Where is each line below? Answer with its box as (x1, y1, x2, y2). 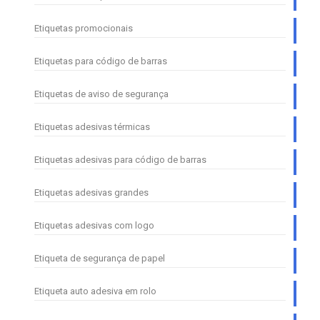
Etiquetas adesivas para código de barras (34, 154, 206, 166)
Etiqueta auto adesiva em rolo (34, 286, 156, 297)
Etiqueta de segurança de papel (34, 253, 165, 264)
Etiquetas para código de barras (34, 56, 167, 67)
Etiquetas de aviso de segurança (34, 89, 169, 100)
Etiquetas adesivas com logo (34, 220, 154, 231)
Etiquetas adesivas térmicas (34, 121, 150, 133)
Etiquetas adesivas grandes (34, 187, 149, 199)
